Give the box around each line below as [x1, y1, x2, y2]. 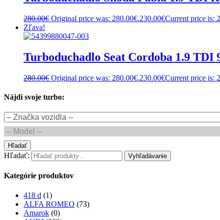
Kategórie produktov [4, 171, 74, 180]
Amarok [24, 208, 49, 217]
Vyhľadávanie [128, 152, 167, 160]
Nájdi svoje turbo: [4, 92, 64, 101]
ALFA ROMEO [24, 199, 75, 208]
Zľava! [24, 23, 45, 31]
